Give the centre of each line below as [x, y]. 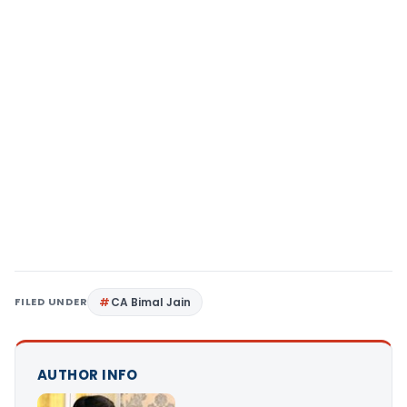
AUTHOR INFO [88, 375]
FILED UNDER [51, 302]
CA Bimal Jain [151, 303]
